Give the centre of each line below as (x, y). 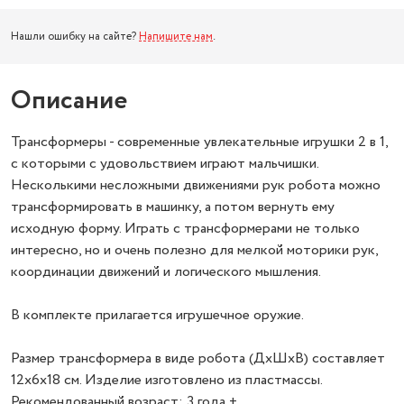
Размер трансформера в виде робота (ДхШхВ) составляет (198, 358)
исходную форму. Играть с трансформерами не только (185, 229)
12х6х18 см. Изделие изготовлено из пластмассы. (166, 380)
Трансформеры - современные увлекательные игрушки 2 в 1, (199, 142)
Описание (69, 101)
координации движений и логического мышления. (166, 272)
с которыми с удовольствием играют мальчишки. (165, 164)
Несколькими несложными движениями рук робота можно (196, 185)
